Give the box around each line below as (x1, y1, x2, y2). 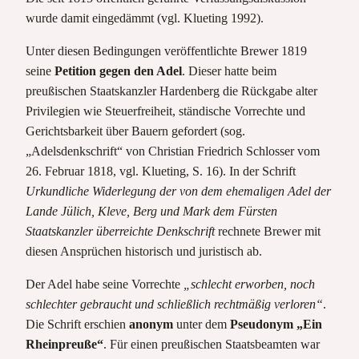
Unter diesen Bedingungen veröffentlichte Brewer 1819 (26, 43, 307, 58)
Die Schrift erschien (26, 317, 129, 331)
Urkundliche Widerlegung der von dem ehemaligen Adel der (26, 184, 331, 198)
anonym (129, 317, 176, 331)
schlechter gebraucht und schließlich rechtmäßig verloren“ (26, 296, 323, 311)
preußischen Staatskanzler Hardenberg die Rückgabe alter (26, 83, 317, 98)
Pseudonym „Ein (230, 317, 322, 331)
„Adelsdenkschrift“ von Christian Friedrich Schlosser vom (26, 143, 320, 158)
